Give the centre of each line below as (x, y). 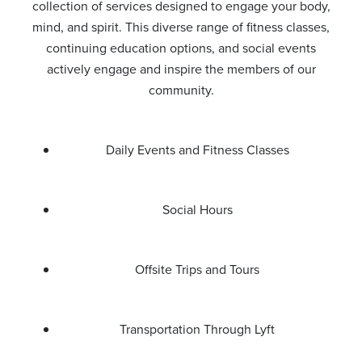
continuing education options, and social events (181, 48)
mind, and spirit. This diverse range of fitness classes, (181, 27)
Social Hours (197, 210)
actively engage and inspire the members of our (181, 69)
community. (181, 90)
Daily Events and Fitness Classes (197, 150)
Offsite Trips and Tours (197, 269)
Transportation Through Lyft (197, 329)
